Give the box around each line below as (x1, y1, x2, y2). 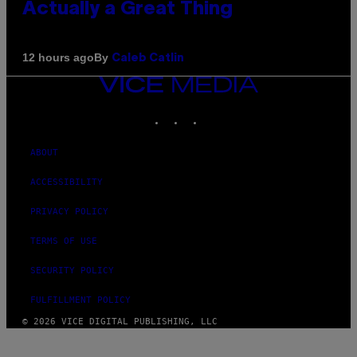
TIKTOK (203, 106, 237, 117)
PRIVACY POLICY (30, 206, 108, 217)
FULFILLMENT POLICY (30, 294, 131, 305)
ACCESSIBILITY (30, 176, 103, 187)
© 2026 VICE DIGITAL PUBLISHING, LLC (22, 316, 218, 327)
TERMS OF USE (30, 235, 97, 246)
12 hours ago (22, 51, 94, 65)
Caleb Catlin (112, 53, 184, 64)
